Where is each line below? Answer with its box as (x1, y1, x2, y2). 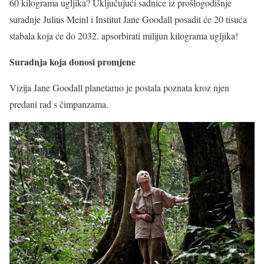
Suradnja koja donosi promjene (9, 54, 136, 68)
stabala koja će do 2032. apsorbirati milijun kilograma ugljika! (9, 29, 238, 42)
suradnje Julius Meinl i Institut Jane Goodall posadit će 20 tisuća (9, 12, 247, 25)
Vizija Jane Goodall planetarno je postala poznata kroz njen (9, 81, 229, 94)
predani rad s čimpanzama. (9, 97, 108, 110)
